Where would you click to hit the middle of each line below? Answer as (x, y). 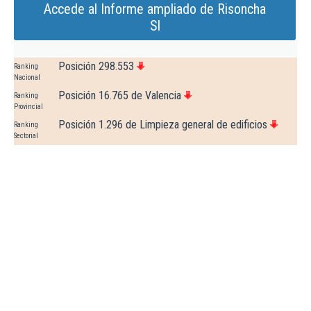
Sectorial (26, 136)
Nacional (27, 78)
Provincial (28, 107)
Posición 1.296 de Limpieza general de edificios (163, 125)
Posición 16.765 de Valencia (120, 96)
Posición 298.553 (96, 67)
